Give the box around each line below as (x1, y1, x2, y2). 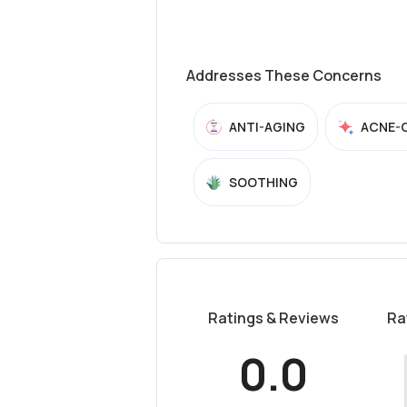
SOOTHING (229, 174, 298, 191)
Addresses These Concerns (186, 65, 382, 85)
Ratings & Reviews (208, 308, 339, 328)
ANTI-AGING (229, 118, 305, 135)
